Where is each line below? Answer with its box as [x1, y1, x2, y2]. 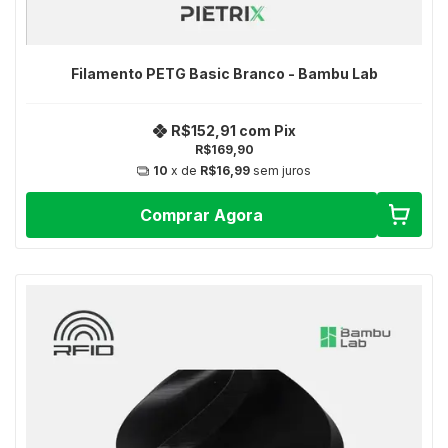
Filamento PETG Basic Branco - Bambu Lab [70, 64, 378, 82]
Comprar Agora [139, 204, 263, 225]
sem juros [253, 163, 311, 179]
